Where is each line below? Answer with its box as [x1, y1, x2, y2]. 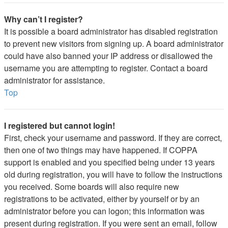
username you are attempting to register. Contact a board [4, 62, 208, 74]
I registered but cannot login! [4, 120, 115, 131]
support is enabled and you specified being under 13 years [4, 156, 215, 168]
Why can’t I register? [4, 13, 83, 25]
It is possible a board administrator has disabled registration [4, 25, 218, 37]
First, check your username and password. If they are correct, [4, 132, 222, 144]
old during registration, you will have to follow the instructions [4, 168, 222, 180]
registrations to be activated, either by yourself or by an [4, 193, 199, 205]
